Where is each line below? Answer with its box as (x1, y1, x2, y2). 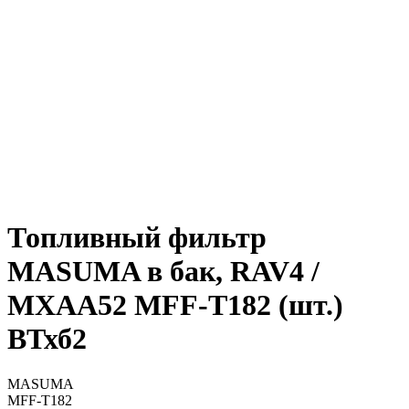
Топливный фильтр (7, 221, 267, 255)
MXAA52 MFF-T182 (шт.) (7, 288, 343, 322)
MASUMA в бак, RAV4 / (7, 255, 320, 288)
